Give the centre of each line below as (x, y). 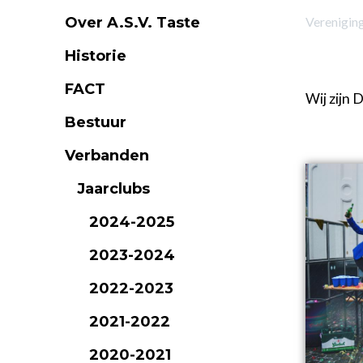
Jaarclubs (113, 189)
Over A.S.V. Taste (132, 23)
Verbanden (107, 156)
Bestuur (96, 122)
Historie (96, 56)
